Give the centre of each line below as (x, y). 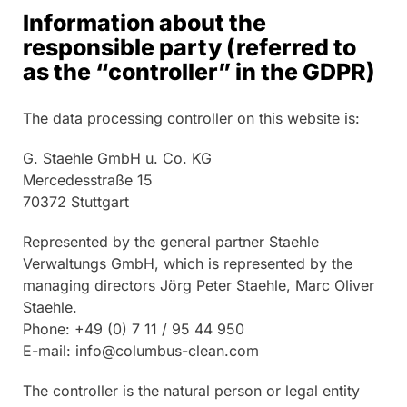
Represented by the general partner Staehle (171, 241)
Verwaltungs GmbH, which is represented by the (188, 263)
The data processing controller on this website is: (191, 118)
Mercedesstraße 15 (88, 179)
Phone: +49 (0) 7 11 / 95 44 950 (134, 328)
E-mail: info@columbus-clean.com (141, 350)
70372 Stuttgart (76, 201)
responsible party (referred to (189, 47)
